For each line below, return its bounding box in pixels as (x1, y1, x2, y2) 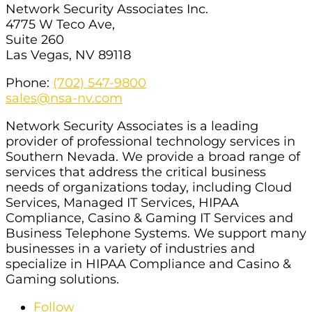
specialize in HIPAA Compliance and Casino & (6, 256, 291, 272)
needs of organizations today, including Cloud (6, 179, 292, 195)
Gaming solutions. (6, 271, 119, 287)
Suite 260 (6, 31, 64, 47)
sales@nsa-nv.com (6, 90, 123, 106)
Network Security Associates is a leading (6, 118, 258, 134)
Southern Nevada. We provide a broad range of (6, 148, 300, 164)
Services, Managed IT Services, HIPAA (6, 194, 239, 210)
